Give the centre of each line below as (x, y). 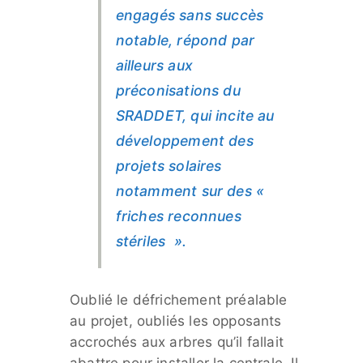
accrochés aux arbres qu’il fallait (177, 342)
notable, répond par (185, 40)
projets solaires (169, 165)
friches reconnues (178, 216)
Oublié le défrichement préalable (179, 299)
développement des (184, 140)
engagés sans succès (190, 15)
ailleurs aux (154, 65)
